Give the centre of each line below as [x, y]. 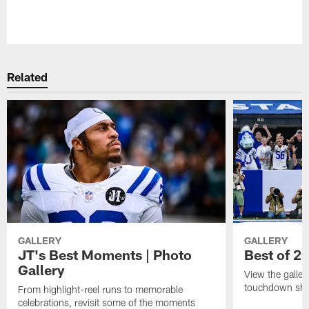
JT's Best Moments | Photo [105, 254]
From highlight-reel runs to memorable [101, 289]
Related [28, 77]
